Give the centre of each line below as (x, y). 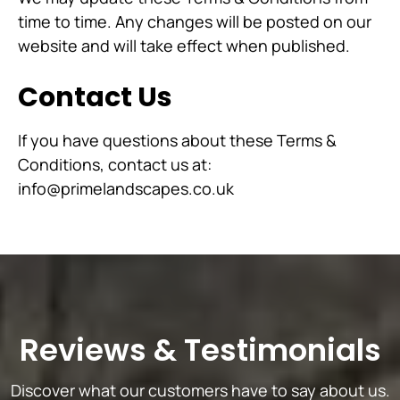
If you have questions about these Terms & (177, 140)
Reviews (86, 350)
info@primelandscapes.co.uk (126, 188)
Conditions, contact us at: (115, 164)
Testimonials (282, 350)
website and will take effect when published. (184, 46)
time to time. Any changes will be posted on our (195, 21)
